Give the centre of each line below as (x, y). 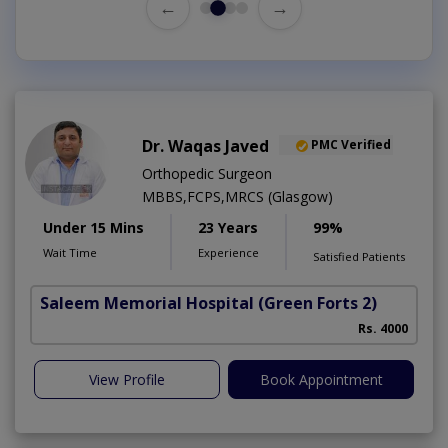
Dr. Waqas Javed (205, 145)
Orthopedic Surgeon (207, 173)
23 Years (228, 227)
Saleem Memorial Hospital (147, 302)
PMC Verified (351, 145)
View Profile (127, 379)
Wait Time (70, 252)
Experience (228, 252)
